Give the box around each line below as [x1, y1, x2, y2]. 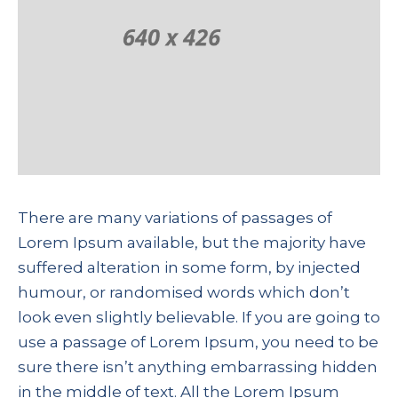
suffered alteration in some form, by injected [18, 258, 361, 276]
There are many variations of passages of [18, 208, 332, 227]
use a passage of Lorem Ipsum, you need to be [18, 332, 378, 351]
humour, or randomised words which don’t [18, 283, 350, 301]
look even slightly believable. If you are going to [18, 307, 380, 326]
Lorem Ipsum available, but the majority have [18, 233, 366, 251]
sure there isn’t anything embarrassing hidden [18, 357, 378, 376]
